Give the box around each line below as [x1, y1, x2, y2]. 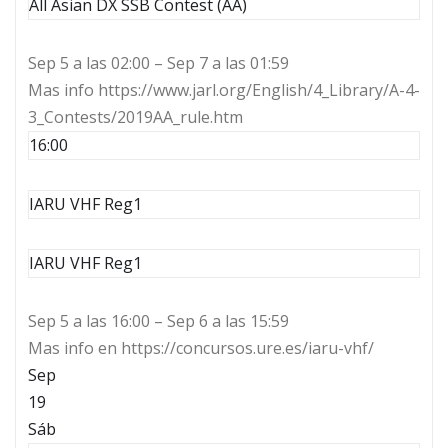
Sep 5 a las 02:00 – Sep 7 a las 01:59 [28, 52, 289, 75]
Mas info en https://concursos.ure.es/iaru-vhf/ [28, 337, 374, 360]
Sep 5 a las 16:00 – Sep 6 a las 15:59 [28, 310, 289, 333]
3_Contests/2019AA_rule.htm [28, 106, 243, 129]
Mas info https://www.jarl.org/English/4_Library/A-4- [28, 79, 420, 102]
